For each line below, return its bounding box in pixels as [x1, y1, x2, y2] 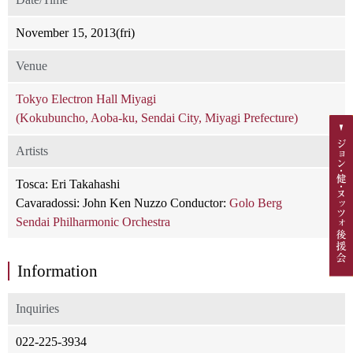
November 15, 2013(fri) [16, 26, 135, 40]
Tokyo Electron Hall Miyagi [16, 92, 156, 106]
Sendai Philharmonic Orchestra [16, 215, 170, 229]
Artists [16, 144, 48, 158]
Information [17, 262, 98, 281]
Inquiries [16, 302, 59, 316]
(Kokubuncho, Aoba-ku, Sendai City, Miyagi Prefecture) [16, 111, 298, 125]
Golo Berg [229, 196, 282, 210]
